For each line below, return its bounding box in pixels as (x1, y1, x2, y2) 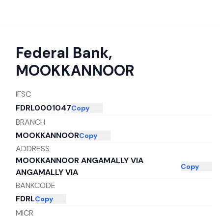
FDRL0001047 (16, 103, 71, 113)
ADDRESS (16, 143, 50, 154)
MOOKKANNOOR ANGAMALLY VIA (16, 155, 143, 165)
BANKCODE (16, 180, 55, 191)
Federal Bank (16, 43, 109, 62)
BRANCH (16, 116, 45, 127)
